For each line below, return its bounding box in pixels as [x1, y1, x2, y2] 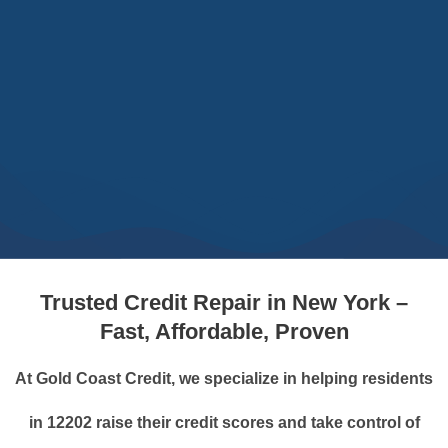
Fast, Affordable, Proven [99, 319, 349, 344]
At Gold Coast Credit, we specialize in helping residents [15, 370, 433, 388]
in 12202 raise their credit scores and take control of [28, 414, 420, 432]
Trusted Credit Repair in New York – [40, 290, 408, 315]
